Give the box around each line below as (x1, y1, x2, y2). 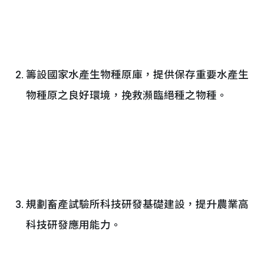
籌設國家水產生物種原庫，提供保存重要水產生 (26, 69, 249, 81)
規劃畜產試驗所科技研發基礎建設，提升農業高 (26, 199, 249, 210)
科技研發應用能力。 (26, 219, 121, 231)
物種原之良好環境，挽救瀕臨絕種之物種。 (26, 90, 227, 101)
